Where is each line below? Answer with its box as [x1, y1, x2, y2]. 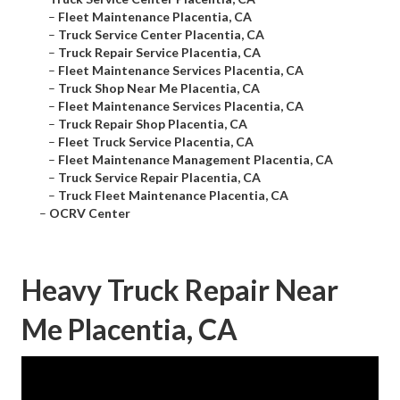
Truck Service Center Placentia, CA [58, 27, 264, 43]
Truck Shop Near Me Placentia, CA [58, 80, 260, 96]
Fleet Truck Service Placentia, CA [58, 134, 254, 150]
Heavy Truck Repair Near [21, 272, 338, 308]
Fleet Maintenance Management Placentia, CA [58, 152, 333, 168]
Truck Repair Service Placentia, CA [58, 45, 261, 61]
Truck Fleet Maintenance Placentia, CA [58, 187, 288, 204]
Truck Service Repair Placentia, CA [58, 170, 261, 186]
